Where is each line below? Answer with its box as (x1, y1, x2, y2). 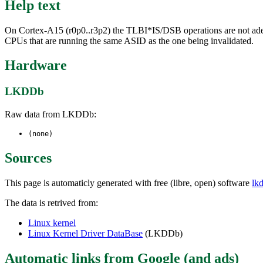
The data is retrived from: (5, 197, 98, 208)
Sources (5, 150, 52, 166)
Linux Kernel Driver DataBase (28, 228, 143, 238)
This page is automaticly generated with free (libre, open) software (5, 177, 252, 188)
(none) (28, 130, 53, 139)
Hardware (5, 58, 67, 73)
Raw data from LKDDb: (5, 109, 96, 120)
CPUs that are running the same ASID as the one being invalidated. (5, 35, 254, 46)
